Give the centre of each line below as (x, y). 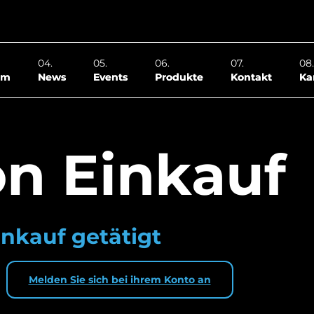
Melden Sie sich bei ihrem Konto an (120, 279)
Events (110, 77)
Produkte (179, 77)
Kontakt (251, 77)
